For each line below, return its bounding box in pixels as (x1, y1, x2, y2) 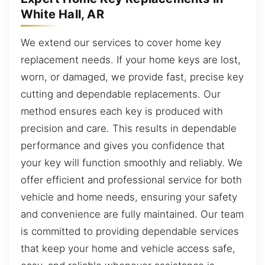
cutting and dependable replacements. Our (21, 88, 221, 100)
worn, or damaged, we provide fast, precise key (21, 70, 244, 83)
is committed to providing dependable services (21, 225, 239, 237)
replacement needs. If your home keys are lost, (21, 53, 241, 66)
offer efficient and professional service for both (21, 173, 242, 186)
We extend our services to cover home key (21, 36, 221, 49)
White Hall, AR (21, 7, 104, 21)
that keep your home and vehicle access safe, (21, 242, 235, 254)
